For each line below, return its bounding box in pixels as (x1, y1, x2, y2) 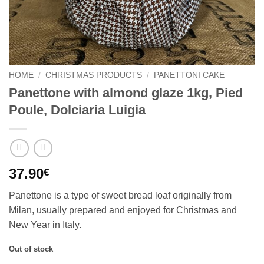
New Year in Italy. (9, 220, 81, 230)
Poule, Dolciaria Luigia (9, 102, 146, 117)
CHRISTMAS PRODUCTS (45, 71, 143, 80)
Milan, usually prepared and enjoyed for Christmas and (9, 205, 237, 216)
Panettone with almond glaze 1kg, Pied (9, 85, 243, 100)
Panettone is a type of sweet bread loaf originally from (9, 190, 232, 201)
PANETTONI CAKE (154, 71, 225, 80)
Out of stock (9, 245, 53, 254)
